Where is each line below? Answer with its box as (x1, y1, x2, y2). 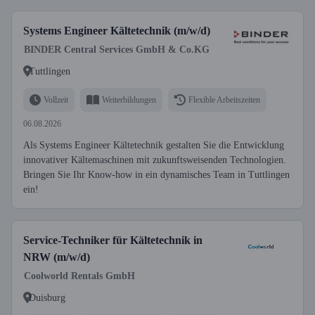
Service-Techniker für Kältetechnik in (23, 234, 202, 246)
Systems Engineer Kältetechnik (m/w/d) (23, 25, 210, 37)
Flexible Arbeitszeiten (188, 94, 260, 105)
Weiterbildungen (102, 94, 156, 105)
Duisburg (29, 292, 65, 303)
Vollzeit (44, 94, 68, 105)
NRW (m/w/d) (23, 251, 90, 263)
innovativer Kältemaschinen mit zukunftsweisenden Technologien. (23, 155, 286, 165)
